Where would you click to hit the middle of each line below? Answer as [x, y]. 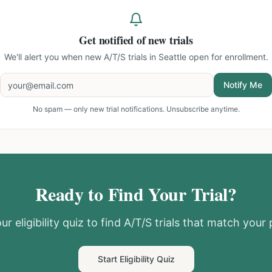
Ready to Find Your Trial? [136, 194]
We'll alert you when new [54, 57]
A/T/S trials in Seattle [145, 57]
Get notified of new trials [136, 40]
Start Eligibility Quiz [136, 259]
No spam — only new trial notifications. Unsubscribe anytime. [136, 109]
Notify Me [243, 85]
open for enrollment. [227, 57]
